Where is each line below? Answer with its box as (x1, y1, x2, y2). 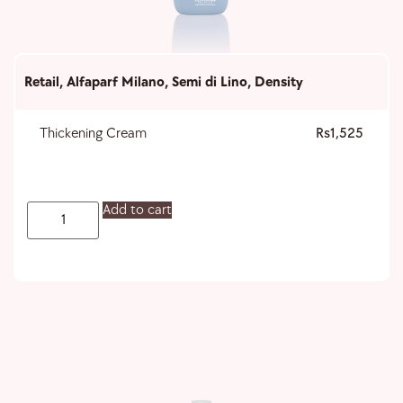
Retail (24, 74, 59, 92)
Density (255, 74, 303, 92)
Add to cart (103, 201, 172, 219)
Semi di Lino (172, 74, 247, 92)
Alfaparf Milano (67, 74, 165, 92)
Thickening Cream (39, 125, 147, 143)
